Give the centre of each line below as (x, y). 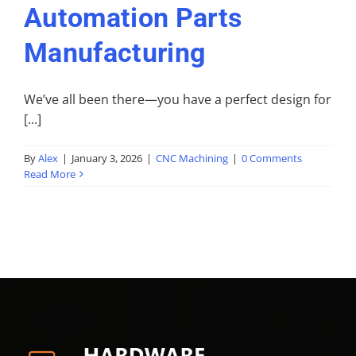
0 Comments (272, 158)
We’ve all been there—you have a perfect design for (178, 99)
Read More (50, 174)
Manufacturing (115, 52)
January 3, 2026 (107, 158)
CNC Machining (192, 158)
